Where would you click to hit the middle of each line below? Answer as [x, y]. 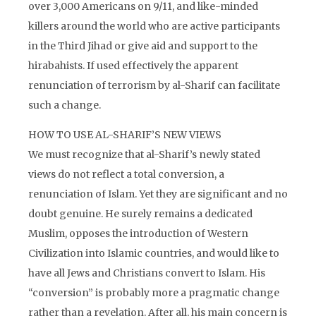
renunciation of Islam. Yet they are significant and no [158, 194]
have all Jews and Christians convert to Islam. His [147, 273]
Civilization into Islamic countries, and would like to [154, 253]
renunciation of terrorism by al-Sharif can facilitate [154, 85]
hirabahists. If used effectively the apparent [133, 66]
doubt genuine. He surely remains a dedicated [140, 214]
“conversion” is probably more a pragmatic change [154, 293]
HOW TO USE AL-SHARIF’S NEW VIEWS [125, 135]
